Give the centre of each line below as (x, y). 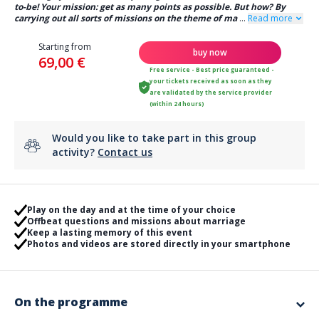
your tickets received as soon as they (211, 81)
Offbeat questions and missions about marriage (136, 221)
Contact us (125, 152)
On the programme (71, 302)
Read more (271, 18)
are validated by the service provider (211, 92)
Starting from (64, 47)
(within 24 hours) (177, 104)
